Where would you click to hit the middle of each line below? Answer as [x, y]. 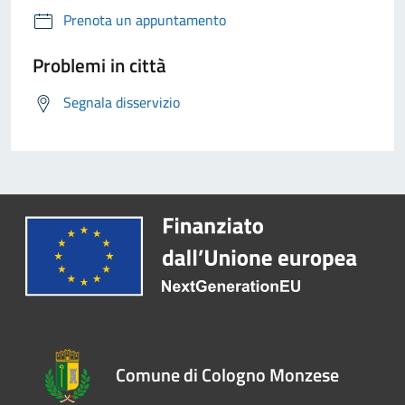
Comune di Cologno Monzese [228, 374]
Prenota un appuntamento [145, 20]
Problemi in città [99, 66]
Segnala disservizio [122, 103]
